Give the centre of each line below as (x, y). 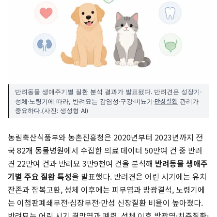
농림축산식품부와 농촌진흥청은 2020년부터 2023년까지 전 (105, 137)
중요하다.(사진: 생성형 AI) (52, 111)
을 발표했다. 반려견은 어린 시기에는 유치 (139, 177)
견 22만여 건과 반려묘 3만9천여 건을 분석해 (81, 163)
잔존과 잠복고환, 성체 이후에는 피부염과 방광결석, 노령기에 (106, 190)
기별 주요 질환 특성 (40, 177)
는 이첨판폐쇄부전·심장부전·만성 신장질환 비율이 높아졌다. (105, 203)
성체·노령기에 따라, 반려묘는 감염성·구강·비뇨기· (85, 102)
